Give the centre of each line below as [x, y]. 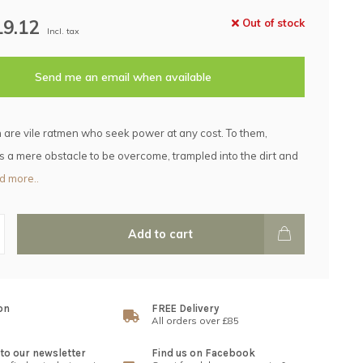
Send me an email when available [124, 77]
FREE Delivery [186, 308]
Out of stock [272, 23]
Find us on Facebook [204, 353]
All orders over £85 [196, 320]
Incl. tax [63, 31]
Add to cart [161, 234]
